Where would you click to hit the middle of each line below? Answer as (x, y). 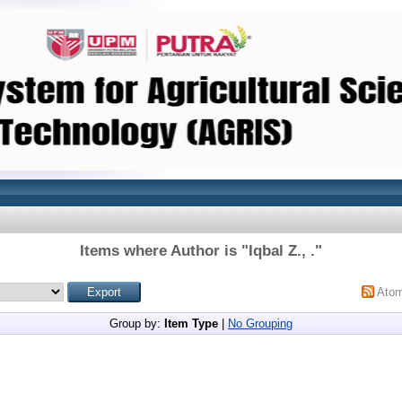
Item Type (191, 323)
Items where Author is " (164, 251)
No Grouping (260, 323)
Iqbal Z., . (282, 251)
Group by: (137, 323)
